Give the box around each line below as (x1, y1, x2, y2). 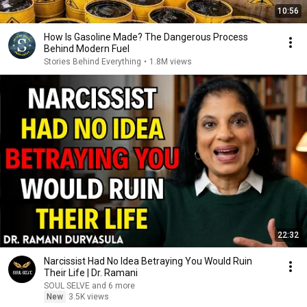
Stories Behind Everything (44, 57, 141, 66)
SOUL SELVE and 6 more (92, 281, 135, 291)
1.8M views (149, 57, 192, 66)
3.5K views (69, 292, 109, 302)
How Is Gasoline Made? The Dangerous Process (44, 32, 248, 42)
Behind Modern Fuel (44, 43, 130, 54)
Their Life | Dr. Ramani (44, 267, 138, 278)
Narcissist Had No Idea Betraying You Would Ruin (44, 256, 252, 267)
